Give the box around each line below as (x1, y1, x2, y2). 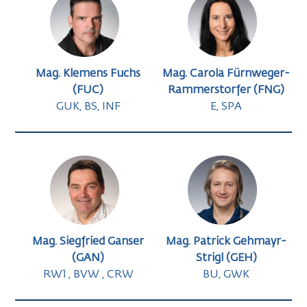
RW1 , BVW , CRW (42, 269, 134, 281)
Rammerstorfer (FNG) (168, 85, 285, 97)
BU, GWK (203, 269, 250, 281)
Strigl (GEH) (195, 253, 257, 265)
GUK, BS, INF (56, 101, 121, 113)
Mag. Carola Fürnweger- (162, 69, 291, 80)
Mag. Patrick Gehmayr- (166, 236, 287, 248)
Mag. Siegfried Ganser (32, 236, 145, 248)
